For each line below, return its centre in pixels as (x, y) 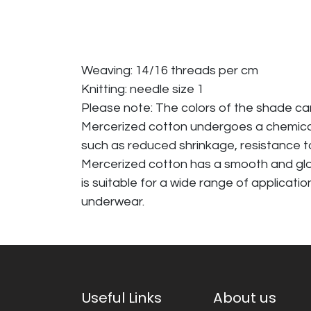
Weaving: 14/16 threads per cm (170, 71)
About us (245, 297)
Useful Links (121, 297)
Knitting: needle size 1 (143, 90)
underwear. (113, 202)
